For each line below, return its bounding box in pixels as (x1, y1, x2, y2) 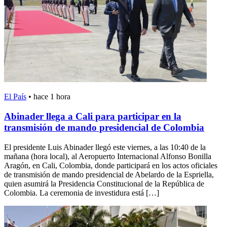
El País (4, 92, 26, 101)
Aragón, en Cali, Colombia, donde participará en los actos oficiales (4, 161, 217, 170)
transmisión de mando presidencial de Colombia (4, 122, 204, 133)
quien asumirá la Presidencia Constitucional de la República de (4, 179, 204, 188)
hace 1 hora (33, 92, 70, 101)
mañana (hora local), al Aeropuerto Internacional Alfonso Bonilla (4, 152, 211, 161)
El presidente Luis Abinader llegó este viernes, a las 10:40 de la (4, 142, 206, 152)
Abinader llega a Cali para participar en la (4, 111, 181, 122)
